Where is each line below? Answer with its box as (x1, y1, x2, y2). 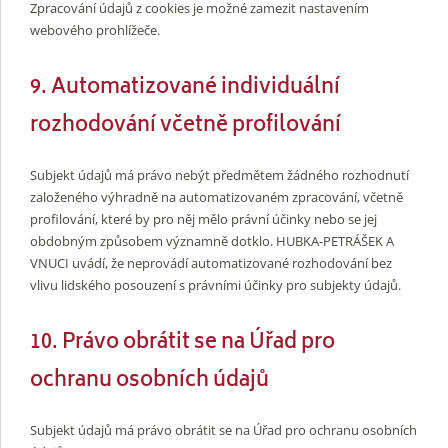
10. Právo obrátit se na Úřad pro (30, 325, 335, 361)
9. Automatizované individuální (30, 71, 340, 107)
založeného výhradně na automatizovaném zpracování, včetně (30, 187, 403, 206)
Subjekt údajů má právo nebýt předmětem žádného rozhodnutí (30, 165, 409, 184)
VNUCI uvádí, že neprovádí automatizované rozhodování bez (30, 253, 392, 272)
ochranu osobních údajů (30, 363, 269, 399)
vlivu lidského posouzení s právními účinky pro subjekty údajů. (30, 275, 401, 294)
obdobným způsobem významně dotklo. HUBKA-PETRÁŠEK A (30, 231, 394, 250)
